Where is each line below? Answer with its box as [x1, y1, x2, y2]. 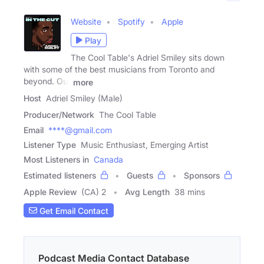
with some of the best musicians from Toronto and [24, 64, 214, 75]
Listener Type [24, 140, 76, 150]
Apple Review [24, 187, 77, 197]
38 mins [174, 187, 205, 197]
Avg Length [125, 187, 170, 197]
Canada [94, 154, 123, 165]
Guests [127, 170, 153, 181]
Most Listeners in [24, 154, 89, 165]
